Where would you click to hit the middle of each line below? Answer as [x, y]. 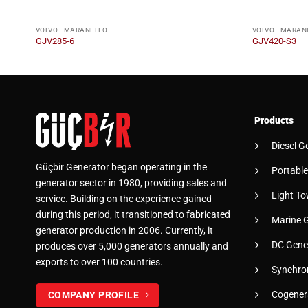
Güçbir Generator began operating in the [121, 168]
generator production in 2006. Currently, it [124, 231]
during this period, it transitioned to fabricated [133, 215]
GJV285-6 [55, 41]
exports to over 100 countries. [99, 263]
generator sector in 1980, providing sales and [131, 184]
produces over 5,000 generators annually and [132, 247]
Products [274, 121]
